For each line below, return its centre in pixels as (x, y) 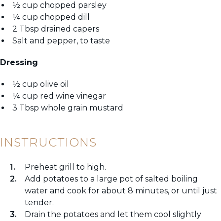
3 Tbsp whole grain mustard (68, 108)
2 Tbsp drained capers (56, 29)
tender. (39, 203)
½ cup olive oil (41, 84)
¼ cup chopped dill (51, 17)
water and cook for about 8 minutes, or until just (121, 191)
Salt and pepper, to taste (61, 41)
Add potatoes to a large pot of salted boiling (111, 179)
